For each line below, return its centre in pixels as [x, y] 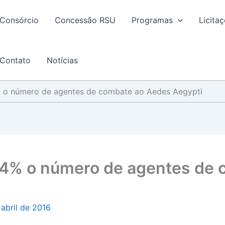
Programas [152, 20]
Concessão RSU [85, 20]
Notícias [62, 60]
